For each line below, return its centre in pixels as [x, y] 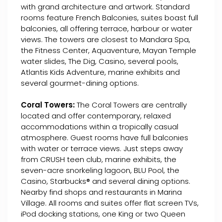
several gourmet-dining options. [80, 83]
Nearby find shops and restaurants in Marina [101, 192]
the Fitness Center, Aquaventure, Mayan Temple [109, 50]
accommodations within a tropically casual [100, 127]
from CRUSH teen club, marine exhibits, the [99, 159]
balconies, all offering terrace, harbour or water [107, 28]
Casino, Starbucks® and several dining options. [106, 181]
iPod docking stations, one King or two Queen [103, 214]
